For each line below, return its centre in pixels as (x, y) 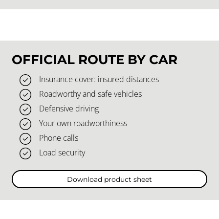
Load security (62, 153)
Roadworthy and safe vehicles (90, 94)
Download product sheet (109, 179)
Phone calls (59, 138)
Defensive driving (69, 109)
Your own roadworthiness (83, 123)
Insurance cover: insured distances (99, 79)
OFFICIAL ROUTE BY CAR (95, 60)
